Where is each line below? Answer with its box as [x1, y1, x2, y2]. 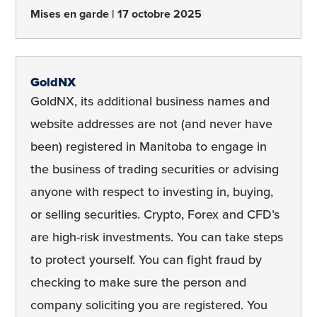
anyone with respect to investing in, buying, [30, 183, 273, 202]
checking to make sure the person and [30, 273, 246, 292]
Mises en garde [30, 6, 112, 23]
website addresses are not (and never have [30, 115, 272, 134]
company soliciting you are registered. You [30, 296, 267, 315]
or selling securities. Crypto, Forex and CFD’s [30, 205, 279, 224]
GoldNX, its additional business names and [30, 92, 270, 111]
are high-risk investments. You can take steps [30, 228, 283, 247]
